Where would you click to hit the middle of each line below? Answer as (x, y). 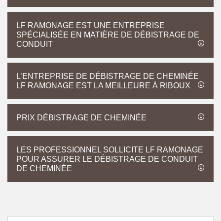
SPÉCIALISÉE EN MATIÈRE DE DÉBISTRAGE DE (108, 35)
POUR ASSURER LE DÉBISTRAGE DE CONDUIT (107, 159)
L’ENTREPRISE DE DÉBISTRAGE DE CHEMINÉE (108, 76)
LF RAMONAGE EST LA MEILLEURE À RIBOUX (103, 86)
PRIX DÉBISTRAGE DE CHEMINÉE (81, 118)
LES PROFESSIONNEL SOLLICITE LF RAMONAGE (110, 150)
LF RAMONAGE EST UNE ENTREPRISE (91, 25)
